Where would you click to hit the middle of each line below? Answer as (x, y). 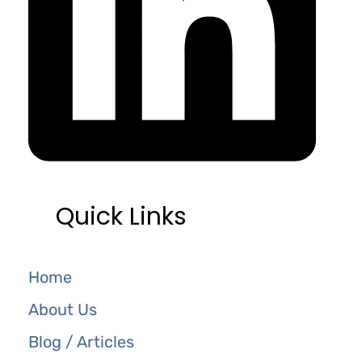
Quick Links (122, 216)
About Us (63, 309)
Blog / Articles (81, 341)
